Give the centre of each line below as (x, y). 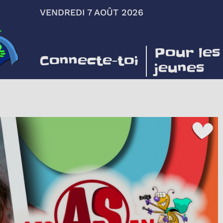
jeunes (179, 69)
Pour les (187, 53)
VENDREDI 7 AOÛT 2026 (91, 12)
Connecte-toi (89, 61)
